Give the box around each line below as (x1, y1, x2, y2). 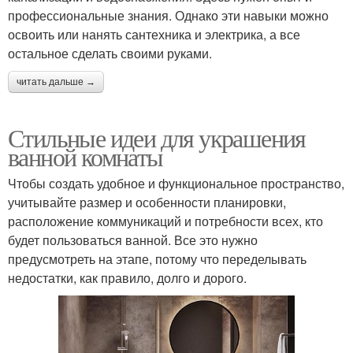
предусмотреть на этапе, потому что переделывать (8, 250, 307, 269)
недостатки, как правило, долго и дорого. (8, 269, 247, 288)
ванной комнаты (8, 139, 163, 174)
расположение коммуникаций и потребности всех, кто (8, 212, 323, 231)
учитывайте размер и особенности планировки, (8, 193, 286, 212)
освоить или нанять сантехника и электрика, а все (8, 25, 300, 44)
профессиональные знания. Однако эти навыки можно (8, 6, 329, 25)
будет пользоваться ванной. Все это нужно (8, 231, 258, 250)
